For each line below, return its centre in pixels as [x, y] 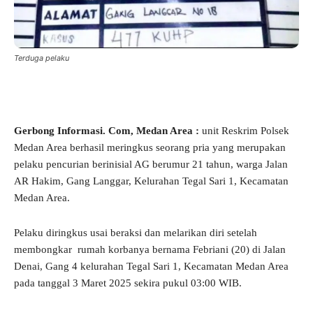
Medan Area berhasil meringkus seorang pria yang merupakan [150, 148]
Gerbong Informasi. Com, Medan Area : [107, 131]
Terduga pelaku [42, 58]
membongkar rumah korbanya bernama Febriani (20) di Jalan [150, 250]
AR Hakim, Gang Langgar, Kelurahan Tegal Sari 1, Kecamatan [151, 181]
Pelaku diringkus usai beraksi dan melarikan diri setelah [136, 233]
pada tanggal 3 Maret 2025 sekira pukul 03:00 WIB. [128, 283]
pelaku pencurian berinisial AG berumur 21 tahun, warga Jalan [151, 165]
